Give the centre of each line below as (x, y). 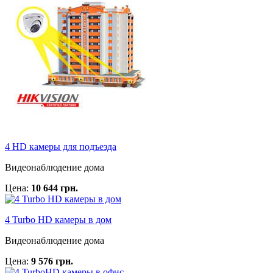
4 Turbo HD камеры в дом (58, 220)
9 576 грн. (52, 261)
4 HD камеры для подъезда (61, 147)
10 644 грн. (55, 188)
